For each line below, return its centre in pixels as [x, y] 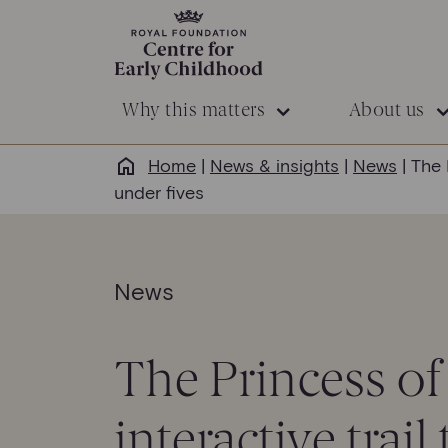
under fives [159, 192]
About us [386, 110]
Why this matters [193, 110]
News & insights [274, 165]
